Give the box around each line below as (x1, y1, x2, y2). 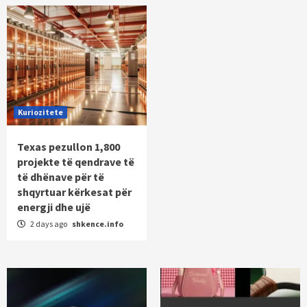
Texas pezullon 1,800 (17, 140, 120, 154)
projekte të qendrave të (17, 155, 134, 169)
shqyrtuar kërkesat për (17, 185, 132, 199)
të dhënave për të (17, 170, 104, 184)
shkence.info (72, 219, 123, 230)
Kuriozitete (18, 107, 63, 118)
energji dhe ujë (17, 200, 90, 214)
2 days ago (29, 219, 69, 230)
